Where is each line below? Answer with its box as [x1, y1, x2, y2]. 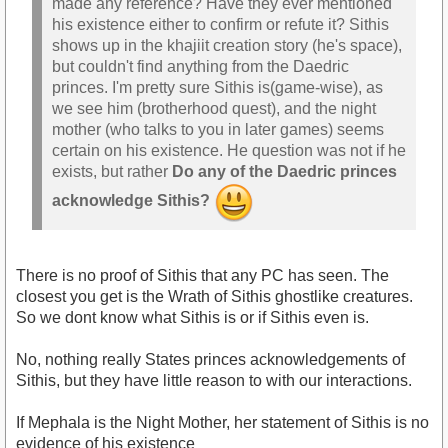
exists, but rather [52, 162, 172, 180]
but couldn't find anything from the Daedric [52, 57, 349, 75]
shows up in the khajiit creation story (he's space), [52, 36, 402, 54]
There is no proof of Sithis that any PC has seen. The [16, 267, 389, 285]
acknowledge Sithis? [52, 191, 210, 209]
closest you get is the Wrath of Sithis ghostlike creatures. [16, 288, 413, 306]
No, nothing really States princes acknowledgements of [16, 351, 405, 369]
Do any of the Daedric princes [172, 162, 397, 180]
